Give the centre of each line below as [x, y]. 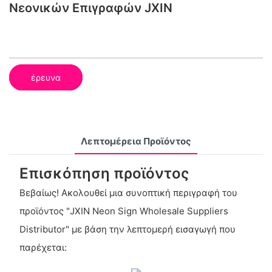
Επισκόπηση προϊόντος [104, 173]
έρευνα [46, 77]
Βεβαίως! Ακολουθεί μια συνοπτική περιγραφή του [128, 193]
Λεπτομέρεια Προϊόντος [136, 141]
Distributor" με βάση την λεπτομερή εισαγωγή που [127, 229]
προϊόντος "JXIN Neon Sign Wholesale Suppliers [124, 211]
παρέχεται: [43, 248]
